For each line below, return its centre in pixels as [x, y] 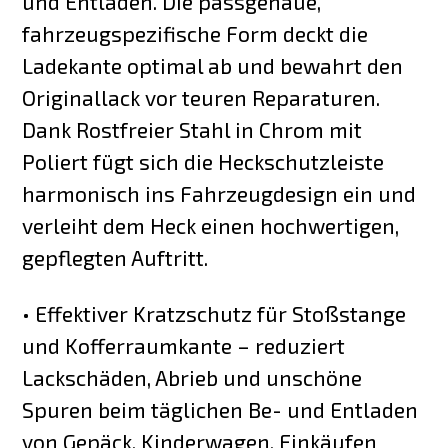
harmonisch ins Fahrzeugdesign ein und [219, 193]
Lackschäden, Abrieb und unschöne [192, 378]
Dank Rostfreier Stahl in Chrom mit [192, 129]
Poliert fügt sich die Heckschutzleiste [203, 161]
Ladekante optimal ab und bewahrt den [213, 65]
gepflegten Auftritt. [115, 257]
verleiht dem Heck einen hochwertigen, [211, 225]
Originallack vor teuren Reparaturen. [201, 97]
